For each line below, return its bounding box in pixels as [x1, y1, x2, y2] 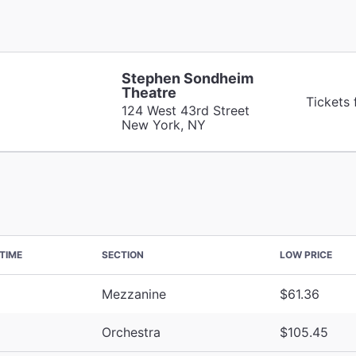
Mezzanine [102, 285, 166, 302]
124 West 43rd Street [121, 102, 250, 118]
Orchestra [102, 323, 161, 340]
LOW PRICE [280, 248, 332, 261]
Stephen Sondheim [121, 69, 253, 87]
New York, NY [121, 116, 206, 133]
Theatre [121, 83, 176, 101]
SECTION [102, 248, 144, 261]
